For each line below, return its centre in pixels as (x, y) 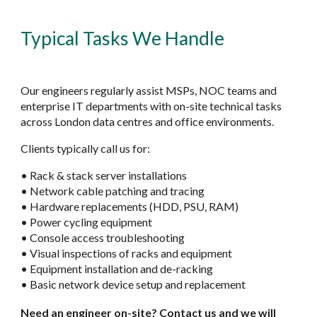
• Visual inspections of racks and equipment (127, 253)
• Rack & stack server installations (104, 175)
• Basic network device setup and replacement (133, 284)
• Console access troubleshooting (103, 238)
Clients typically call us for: (86, 149)
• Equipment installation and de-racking (117, 269)
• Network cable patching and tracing (113, 191)
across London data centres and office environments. (148, 122)
